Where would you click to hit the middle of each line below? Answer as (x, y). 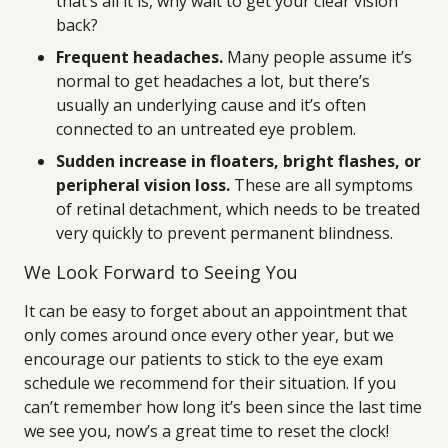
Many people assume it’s (317, 57)
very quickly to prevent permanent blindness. (224, 233)
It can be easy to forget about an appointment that (215, 311)
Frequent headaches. (139, 57)
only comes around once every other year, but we (209, 335)
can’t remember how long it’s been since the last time (223, 407)
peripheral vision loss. (143, 185)
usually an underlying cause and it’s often (211, 105)
